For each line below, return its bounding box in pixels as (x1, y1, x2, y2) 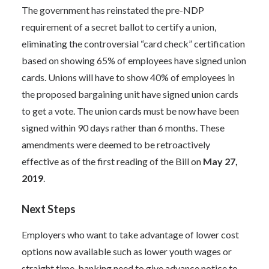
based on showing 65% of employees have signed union (22, 55, 246, 66)
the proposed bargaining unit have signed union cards (22, 88, 238, 100)
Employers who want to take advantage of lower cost (22, 229, 239, 240)
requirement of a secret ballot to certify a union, (22, 21, 216, 32)
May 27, (203, 156, 238, 167)
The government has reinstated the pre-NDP (22, 4, 204, 16)
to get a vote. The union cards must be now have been (22, 105, 239, 116)
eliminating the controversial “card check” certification (22, 38, 245, 49)
